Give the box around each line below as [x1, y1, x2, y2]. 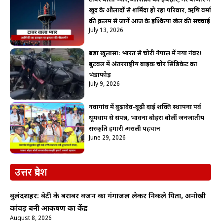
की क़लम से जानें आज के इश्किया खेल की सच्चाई [88, 17, 210, 26]
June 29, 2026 [88, 134, 126, 143]
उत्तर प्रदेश [15, 166, 47, 180]
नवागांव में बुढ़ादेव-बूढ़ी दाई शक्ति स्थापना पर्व [88, 103, 201, 112]
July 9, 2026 [88, 80, 120, 89]
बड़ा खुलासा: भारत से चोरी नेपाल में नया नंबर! [88, 49, 202, 58]
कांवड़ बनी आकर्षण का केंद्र [10, 204, 87, 214]
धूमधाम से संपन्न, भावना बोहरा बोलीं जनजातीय [88, 114, 204, 123]
